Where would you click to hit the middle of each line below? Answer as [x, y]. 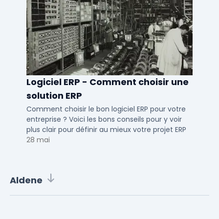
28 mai [38, 140]
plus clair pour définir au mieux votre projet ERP [106, 130]
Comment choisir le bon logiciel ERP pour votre [106, 109]
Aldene [26, 180]
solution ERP [54, 96]
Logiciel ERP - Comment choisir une [108, 82]
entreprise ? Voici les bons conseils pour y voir [104, 120]
